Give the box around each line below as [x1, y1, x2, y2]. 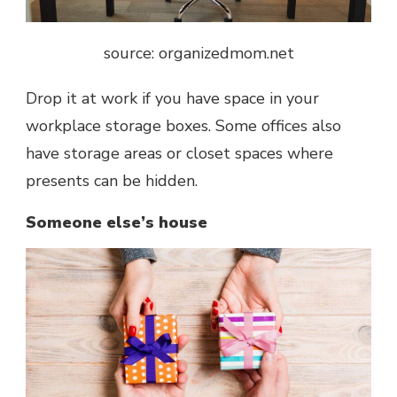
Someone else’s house [26, 211, 207, 233]
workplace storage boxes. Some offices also [26, 114, 341, 136]
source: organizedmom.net [103, 42, 294, 64]
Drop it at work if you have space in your [26, 87, 319, 109]
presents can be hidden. [26, 169, 202, 191]
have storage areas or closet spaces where [26, 142, 333, 164]
